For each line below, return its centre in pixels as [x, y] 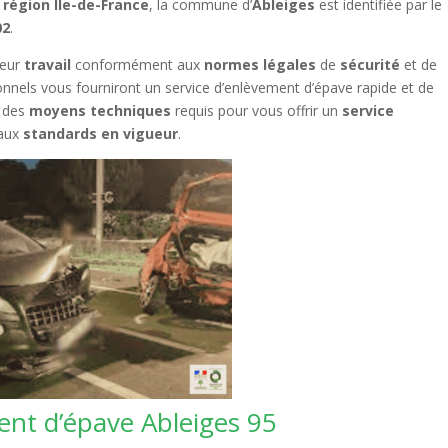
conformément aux [138, 64]
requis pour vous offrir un [257, 110]
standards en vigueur [101, 133]
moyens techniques [100, 110]
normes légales [260, 64]
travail [48, 64]
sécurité [370, 64]
